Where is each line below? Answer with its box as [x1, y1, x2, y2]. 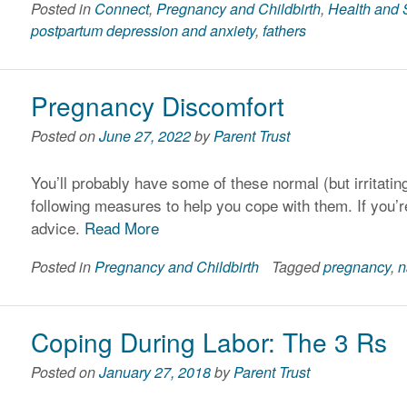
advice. [31, 215, 85, 239]
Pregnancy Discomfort [31, 87, 285, 124]
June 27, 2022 [99, 125, 192, 147]
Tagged [272, 256, 324, 278]
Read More [84, 215, 160, 239]
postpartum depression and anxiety [31, 20, 256, 42]
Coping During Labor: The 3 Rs [31, 323, 388, 361]
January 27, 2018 [99, 362, 212, 383]
